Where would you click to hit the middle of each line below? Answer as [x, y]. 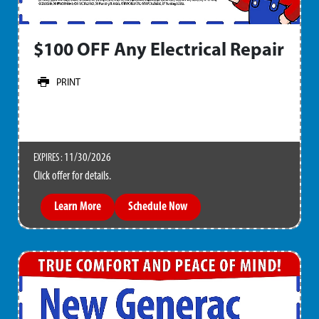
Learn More [78, 207]
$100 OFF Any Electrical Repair [159, 51]
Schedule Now [158, 207]
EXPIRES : [49, 158]
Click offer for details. [72, 176]
